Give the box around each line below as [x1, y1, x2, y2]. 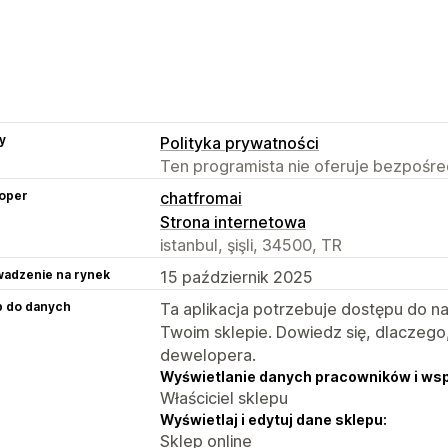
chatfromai [160, 187, 242, 208]
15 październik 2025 [160, 266, 313, 287]
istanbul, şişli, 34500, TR [160, 234, 342, 255]
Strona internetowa [160, 211, 306, 232]
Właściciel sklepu [160, 387, 288, 408]
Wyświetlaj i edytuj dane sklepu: [160, 410, 387, 428]
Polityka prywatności [160, 132, 319, 153]
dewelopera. [160, 344, 256, 365]
